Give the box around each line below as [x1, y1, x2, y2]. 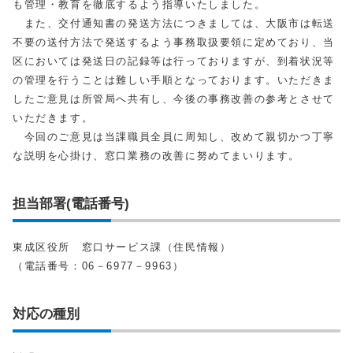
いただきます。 [13, 112, 94, 124]
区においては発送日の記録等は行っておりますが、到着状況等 [13, 55, 335, 67]
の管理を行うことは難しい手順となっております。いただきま [13, 74, 335, 86]
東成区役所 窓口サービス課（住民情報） [13, 241, 232, 253]
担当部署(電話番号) [13, 195, 129, 211]
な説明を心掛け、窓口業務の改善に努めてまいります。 [13, 150, 301, 162]
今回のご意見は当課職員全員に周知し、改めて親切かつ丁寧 [13, 131, 335, 143]
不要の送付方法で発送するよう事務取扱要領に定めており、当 [13, 36, 335, 48]
